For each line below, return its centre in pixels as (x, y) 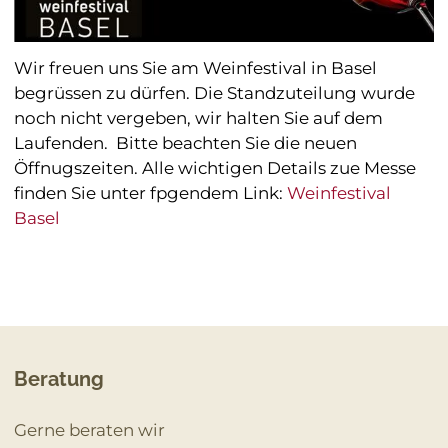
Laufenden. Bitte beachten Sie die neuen (185, 142)
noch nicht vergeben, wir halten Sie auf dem (198, 117)
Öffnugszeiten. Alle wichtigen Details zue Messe (214, 167)
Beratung (58, 378)
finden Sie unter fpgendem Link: (150, 192)
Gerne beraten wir (91, 429)
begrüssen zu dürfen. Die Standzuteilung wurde (214, 92)
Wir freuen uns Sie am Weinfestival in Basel (195, 67)
